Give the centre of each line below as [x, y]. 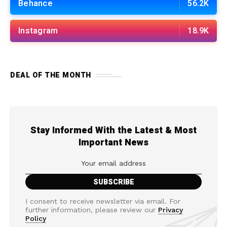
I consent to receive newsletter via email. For [103, 201]
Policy [36, 218]
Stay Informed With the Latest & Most [113, 130]
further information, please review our [92, 210]
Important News [113, 143]
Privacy [171, 210]
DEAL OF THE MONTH [51, 75]
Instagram [38, 31]
